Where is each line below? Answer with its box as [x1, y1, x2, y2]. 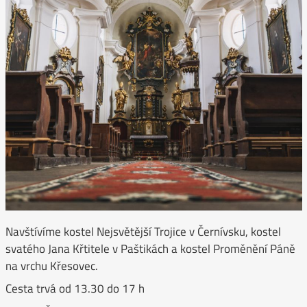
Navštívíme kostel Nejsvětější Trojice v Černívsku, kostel [5, 222, 281, 241]
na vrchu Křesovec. [5, 256, 98, 275]
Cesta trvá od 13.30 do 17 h [5, 280, 145, 298]
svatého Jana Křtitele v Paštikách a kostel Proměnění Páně [5, 239, 295, 258]
